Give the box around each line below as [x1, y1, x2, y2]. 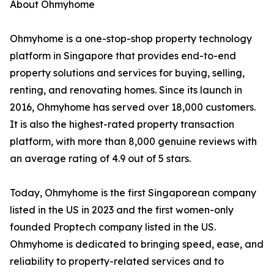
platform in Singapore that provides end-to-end [10, 50, 236, 62]
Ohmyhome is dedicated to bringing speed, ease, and [10, 238, 264, 251]
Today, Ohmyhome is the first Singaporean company [10, 187, 256, 199]
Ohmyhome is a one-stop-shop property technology [10, 32, 252, 45]
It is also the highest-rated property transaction [10, 118, 234, 131]
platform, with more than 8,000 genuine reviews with [10, 135, 257, 148]
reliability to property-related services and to [10, 255, 224, 268]
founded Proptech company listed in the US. [10, 221, 216, 234]
